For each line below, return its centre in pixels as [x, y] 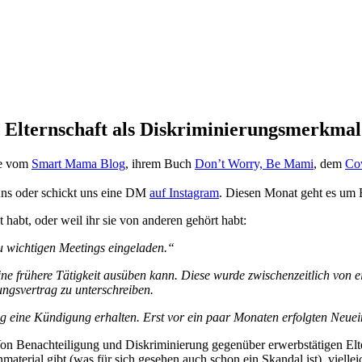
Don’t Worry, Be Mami [254, 164]
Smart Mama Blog [78, 164]
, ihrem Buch [160, 164]
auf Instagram [184, 193]
